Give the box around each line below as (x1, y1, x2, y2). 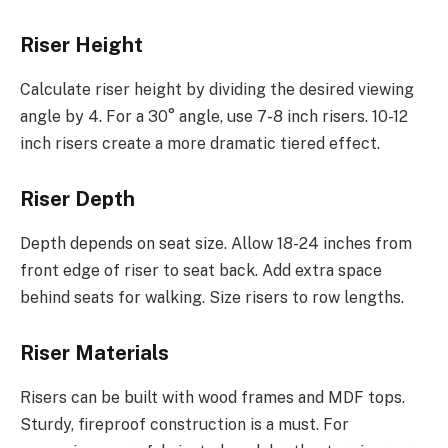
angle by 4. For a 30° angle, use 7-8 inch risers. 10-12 (20, 106, 408, 126)
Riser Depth (20, 187, 135, 212)
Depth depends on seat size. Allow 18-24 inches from (20, 233, 412, 253)
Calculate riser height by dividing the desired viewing (20, 79, 414, 99)
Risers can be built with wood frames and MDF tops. (20, 387, 405, 407)
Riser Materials (20, 341, 169, 366)
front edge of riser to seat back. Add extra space (20, 260, 382, 280)
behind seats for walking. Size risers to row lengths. (20, 287, 404, 307)
